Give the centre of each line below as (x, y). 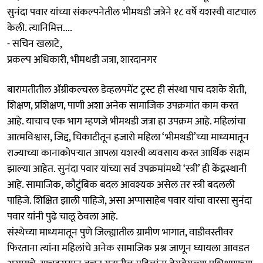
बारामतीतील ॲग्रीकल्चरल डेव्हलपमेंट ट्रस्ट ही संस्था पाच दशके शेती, (127, 90)
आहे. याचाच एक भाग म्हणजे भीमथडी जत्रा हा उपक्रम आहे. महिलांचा (126, 121)
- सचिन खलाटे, (35, 44)
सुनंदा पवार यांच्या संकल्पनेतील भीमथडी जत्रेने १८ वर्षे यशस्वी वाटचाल (131, 12)
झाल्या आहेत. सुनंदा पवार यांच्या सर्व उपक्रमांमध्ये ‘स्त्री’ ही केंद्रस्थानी (127, 169)
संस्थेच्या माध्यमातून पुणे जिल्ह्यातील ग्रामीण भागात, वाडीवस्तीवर (120, 232)
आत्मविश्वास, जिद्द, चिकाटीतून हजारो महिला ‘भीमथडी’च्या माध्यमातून (128, 137)
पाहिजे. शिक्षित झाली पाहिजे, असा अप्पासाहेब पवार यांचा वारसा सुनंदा (129, 200)
